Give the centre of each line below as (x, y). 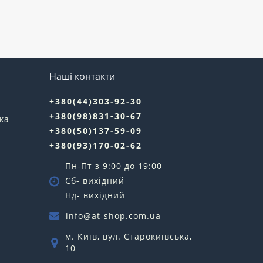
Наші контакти (82, 76)
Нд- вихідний (95, 195)
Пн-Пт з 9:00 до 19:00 (113, 166)
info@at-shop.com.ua (113, 215)
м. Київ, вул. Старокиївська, (128, 236)
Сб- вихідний (95, 180)
